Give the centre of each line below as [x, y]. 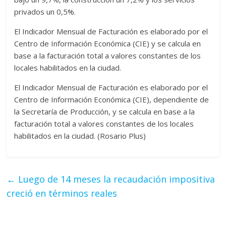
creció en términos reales [62, 193]
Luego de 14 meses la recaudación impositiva [116, 179]
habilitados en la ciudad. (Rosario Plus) [80, 136]
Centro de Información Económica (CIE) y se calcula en [108, 44]
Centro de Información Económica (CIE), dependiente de [112, 100]
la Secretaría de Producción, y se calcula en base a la [105, 112]
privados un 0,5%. [45, 12]
